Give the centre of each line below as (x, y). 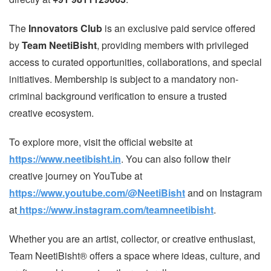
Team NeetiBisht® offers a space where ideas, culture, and (135, 255)
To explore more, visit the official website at (101, 142)
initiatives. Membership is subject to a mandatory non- (124, 79)
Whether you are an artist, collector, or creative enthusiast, (132, 238)
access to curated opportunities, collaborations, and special (135, 62)
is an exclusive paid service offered (179, 28)
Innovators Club (65, 28)
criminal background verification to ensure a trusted (118, 96)
